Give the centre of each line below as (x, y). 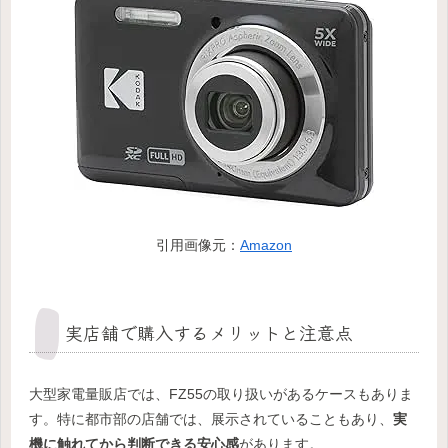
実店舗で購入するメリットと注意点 (209, 332)
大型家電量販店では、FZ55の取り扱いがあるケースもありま (221, 394)
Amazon (266, 245)
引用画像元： (198, 245)
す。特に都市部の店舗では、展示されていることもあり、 (211, 419)
